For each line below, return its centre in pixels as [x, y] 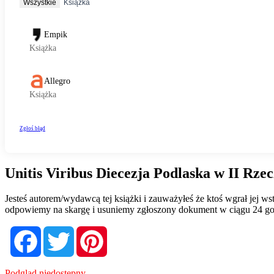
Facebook [61, 231]
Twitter [89, 231]
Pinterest [125, 231]
